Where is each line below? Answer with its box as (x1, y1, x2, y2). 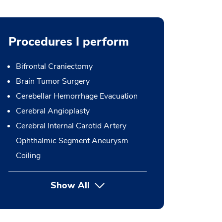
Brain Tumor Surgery (15, 76, 90, 87)
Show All (50, 179, 90, 191)
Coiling (15, 150, 41, 161)
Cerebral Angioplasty (15, 106, 90, 116)
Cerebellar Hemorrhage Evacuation (15, 91, 138, 102)
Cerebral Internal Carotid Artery (15, 120, 126, 131)
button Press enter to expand (89, 179, 190, 190)
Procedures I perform (8, 34, 129, 50)
